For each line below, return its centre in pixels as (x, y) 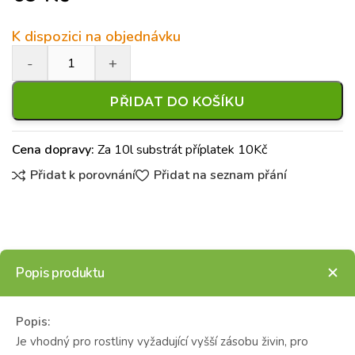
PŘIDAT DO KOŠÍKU (177, 102)
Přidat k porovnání (83, 176)
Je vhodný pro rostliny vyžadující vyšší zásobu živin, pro (162, 341)
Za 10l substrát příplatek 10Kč (181, 150)
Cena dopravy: (53, 150)
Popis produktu (60, 273)
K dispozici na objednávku (96, 36)
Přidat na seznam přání (220, 176)
